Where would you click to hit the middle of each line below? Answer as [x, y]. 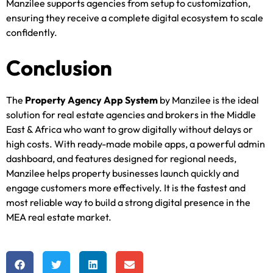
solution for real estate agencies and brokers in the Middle [131, 114]
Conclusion [59, 67]
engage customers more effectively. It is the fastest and [126, 187]
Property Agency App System [91, 100]
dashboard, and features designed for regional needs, [121, 158]
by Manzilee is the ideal [208, 100]
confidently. [32, 32]
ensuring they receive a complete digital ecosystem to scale [135, 17]
